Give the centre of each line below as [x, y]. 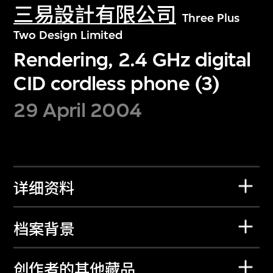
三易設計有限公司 [95, 15]
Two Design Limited [68, 35]
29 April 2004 [78, 110]
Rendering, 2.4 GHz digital [132, 59]
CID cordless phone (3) [117, 83]
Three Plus [211, 18]
